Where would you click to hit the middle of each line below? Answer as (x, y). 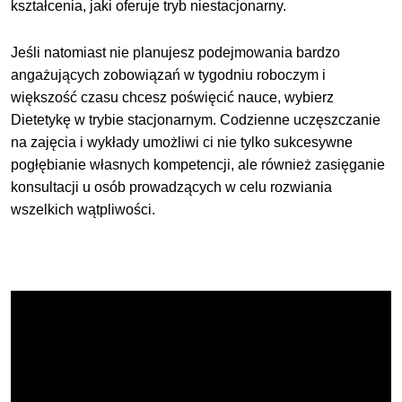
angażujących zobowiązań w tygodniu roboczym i (169, 74)
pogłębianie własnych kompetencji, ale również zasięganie (198, 164)
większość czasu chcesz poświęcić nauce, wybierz (173, 97)
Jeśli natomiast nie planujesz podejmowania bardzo (176, 52)
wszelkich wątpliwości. (83, 209)
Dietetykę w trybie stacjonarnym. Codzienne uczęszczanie (196, 119)
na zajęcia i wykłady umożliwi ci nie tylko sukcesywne (182, 142)
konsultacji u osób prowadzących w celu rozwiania (172, 187)
